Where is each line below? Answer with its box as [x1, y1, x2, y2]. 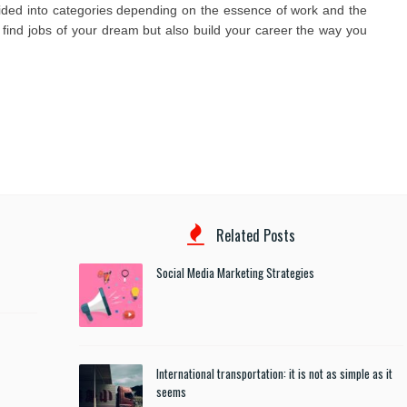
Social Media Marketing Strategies [155, 263, 314, 282]
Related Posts [212, 224, 295, 246]
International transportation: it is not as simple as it [155, 364, 392, 382]
